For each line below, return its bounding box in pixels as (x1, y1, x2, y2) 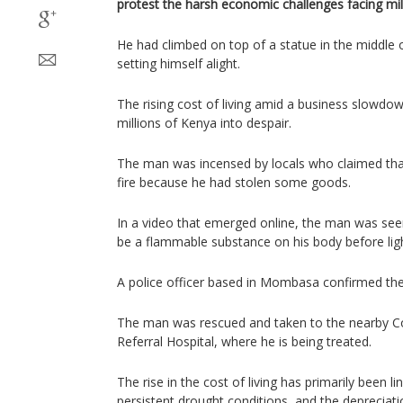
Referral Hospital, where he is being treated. (117, 333, 372, 350)
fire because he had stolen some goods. (117, 174, 351, 191)
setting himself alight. (117, 55, 240, 72)
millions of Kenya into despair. (117, 114, 291, 131)
